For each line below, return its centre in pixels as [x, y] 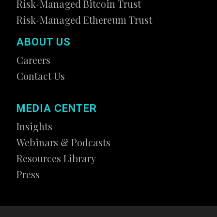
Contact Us [40, 76]
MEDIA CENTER [56, 108]
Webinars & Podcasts [63, 142]
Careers [33, 60]
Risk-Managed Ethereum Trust [84, 19]
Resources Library [56, 158]
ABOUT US [43, 42]
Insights [34, 126]
